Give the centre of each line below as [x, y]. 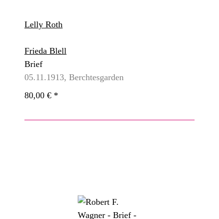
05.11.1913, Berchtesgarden [74, 77]
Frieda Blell [45, 51]
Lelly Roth [44, 25]
